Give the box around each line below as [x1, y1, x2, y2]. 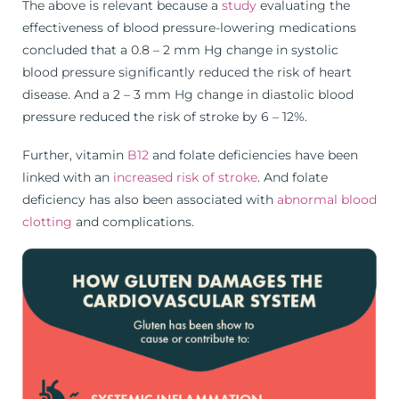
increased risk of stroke [113, 168, 257, 185]
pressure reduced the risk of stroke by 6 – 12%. [22, 109, 307, 126]
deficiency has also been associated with [22, 191, 277, 208]
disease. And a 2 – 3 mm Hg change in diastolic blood [22, 86, 354, 103]
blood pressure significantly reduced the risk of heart [22, 64, 352, 81]
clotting [22, 213, 72, 230]
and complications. [72, 213, 194, 230]
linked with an [22, 168, 113, 185]
